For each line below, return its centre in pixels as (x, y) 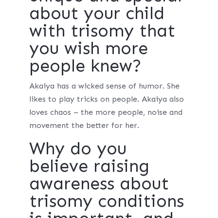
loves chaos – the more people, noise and (106, 112)
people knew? (85, 65)
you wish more (88, 48)
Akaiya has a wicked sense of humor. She (104, 86)
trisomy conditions (106, 201)
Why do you (78, 148)
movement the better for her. (84, 125)
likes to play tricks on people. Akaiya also (106, 99)
